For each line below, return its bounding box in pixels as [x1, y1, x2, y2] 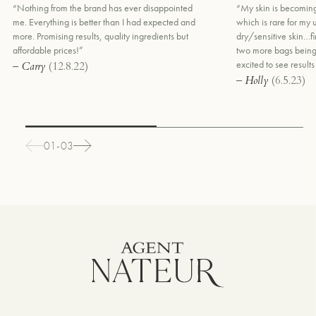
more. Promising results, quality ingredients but [13, 30, 189, 43]
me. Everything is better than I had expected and [13, 16, 196, 29]
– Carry [13, 61, 49, 73]
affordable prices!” [13, 44, 84, 57]
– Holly [236, 75, 271, 87]
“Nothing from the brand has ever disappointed [13, 1, 193, 15]
